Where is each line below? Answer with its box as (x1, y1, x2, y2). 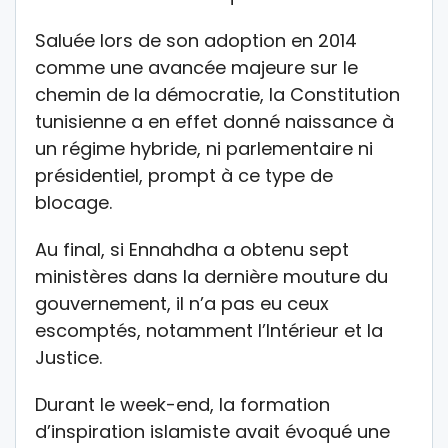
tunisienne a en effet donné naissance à (35, 108, 394, 134)
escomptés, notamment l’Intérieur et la (35, 317, 383, 343)
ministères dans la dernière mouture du (35, 263, 388, 289)
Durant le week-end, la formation (35, 391, 330, 417)
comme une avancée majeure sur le (35, 54, 358, 80)
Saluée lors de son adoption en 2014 (35, 27, 357, 53)
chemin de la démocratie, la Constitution (35, 81, 400, 107)
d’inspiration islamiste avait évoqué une (35, 418, 390, 444)
